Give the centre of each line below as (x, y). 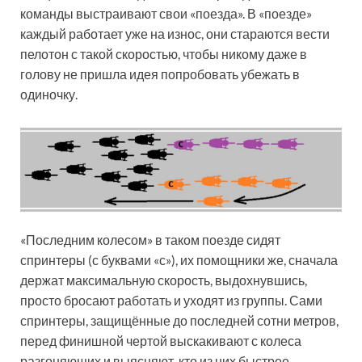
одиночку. (49, 94)
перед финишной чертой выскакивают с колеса (161, 340)
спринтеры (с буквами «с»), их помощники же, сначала (179, 259)
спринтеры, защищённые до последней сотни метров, (179, 320)
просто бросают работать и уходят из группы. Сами (171, 300)
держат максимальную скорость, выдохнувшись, (164, 280)
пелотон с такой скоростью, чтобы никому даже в (164, 53)
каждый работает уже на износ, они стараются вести (175, 33)
